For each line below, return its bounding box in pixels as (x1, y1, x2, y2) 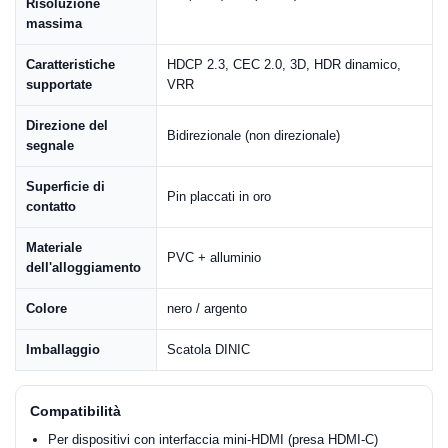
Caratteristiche (26, 57, 115, 72)
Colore (26, 301, 67, 316)
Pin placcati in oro (167, 189, 271, 204)
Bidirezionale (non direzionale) (167, 128, 340, 143)
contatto (26, 199, 76, 214)
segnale (26, 138, 74, 153)
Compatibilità (30, 403, 121, 419)
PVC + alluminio (167, 250, 261, 265)
